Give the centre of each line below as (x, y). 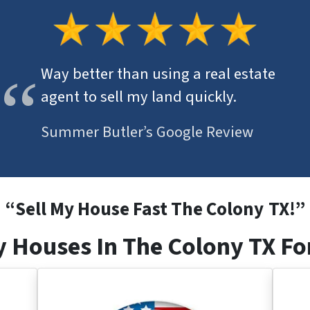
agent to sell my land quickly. (138, 97)
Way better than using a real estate (158, 74)
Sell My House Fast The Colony (139, 210)
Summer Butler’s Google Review (147, 132)
